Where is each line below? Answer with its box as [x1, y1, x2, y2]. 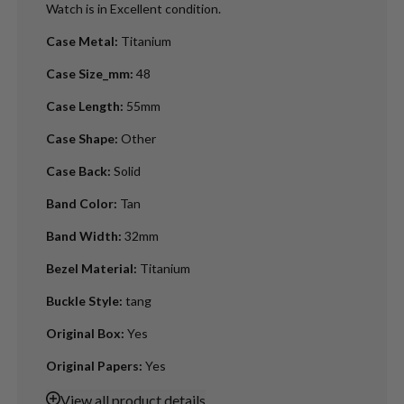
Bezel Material [45, 260, 133, 276]
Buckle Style [45, 292, 119, 308]
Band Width [45, 227, 118, 243]
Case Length [45, 97, 120, 114]
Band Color [45, 195, 114, 211]
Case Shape [45, 130, 115, 146]
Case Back [45, 162, 107, 179]
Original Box [45, 325, 121, 341]
